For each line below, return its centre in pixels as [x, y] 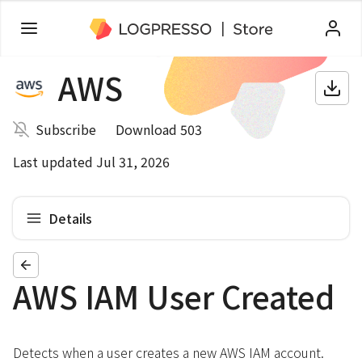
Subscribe [66, 129]
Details [70, 218]
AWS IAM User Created [174, 296]
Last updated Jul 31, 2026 [91, 162]
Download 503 [159, 129]
